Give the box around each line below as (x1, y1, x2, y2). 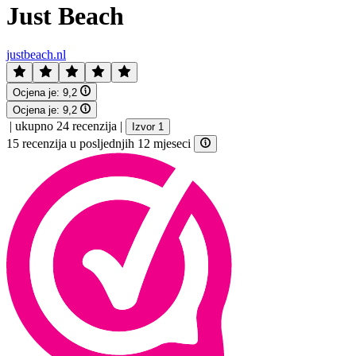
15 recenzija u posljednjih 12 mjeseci (6, 137, 194, 151)
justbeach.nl (6, 48, 66, 62)
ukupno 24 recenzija (15, 118, 117, 133)
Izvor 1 (132, 120, 164, 133)
